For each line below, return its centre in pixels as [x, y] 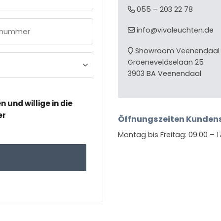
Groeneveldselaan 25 [166, 62]
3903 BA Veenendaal [165, 73]
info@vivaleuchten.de [174, 30]
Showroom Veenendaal [176, 51]
